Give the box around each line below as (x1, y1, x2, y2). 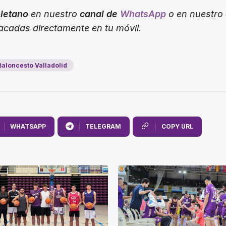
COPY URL (161, 123, 193, 131)
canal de (80, 9, 120, 20)
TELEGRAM (85, 123, 121, 131)
